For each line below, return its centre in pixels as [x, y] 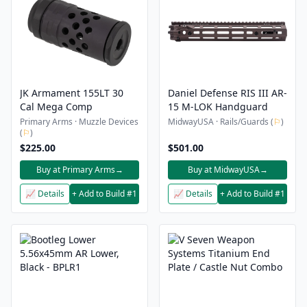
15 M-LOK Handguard [218, 107]
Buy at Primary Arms [75, 170]
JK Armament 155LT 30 [72, 93]
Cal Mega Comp [56, 107]
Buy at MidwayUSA [223, 170]
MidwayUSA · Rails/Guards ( [221, 122]
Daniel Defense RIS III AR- [228, 93]
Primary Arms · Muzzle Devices [79, 122]
